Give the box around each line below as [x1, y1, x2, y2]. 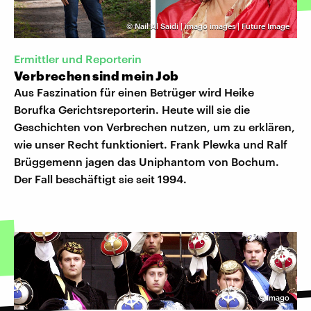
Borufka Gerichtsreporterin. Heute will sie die [14, 103, 250, 117]
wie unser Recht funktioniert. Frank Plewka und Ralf [14, 137, 287, 151]
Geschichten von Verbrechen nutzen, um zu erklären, [14, 120, 295, 134]
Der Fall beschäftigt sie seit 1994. [14, 172, 187, 186]
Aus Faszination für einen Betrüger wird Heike [14, 85, 254, 99]
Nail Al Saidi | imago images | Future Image [135, 22, 289, 31]
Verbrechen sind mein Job [14, 68, 179, 84]
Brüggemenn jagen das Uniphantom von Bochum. [14, 155, 279, 169]
